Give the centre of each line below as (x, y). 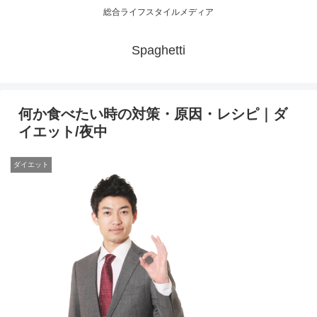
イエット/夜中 (63, 132)
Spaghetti (158, 51)
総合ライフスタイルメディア (158, 12)
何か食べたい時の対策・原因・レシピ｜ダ (153, 114)
